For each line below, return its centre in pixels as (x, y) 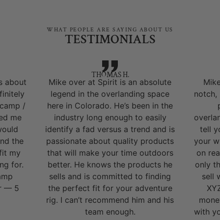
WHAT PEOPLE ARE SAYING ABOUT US (110, 29)
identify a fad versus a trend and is (110, 129)
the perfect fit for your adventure (110, 188)
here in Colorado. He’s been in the (110, 106)
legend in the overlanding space (110, 94)
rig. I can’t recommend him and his (110, 200)
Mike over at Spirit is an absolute (110, 82)
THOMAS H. (110, 75)
